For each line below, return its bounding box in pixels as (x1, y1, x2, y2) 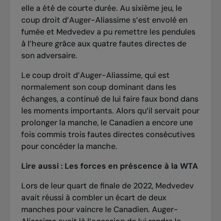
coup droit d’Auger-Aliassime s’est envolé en (21, 14, 187, 25)
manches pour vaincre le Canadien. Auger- (21, 204, 178, 215)
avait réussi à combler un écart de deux (21, 192, 166, 203)
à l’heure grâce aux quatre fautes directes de (21, 38, 186, 49)
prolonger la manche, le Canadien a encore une (21, 117, 193, 128)
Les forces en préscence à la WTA (64, 160, 198, 171)
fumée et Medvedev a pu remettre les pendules (21, 26, 195, 37)
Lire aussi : (21, 160, 65, 171)
